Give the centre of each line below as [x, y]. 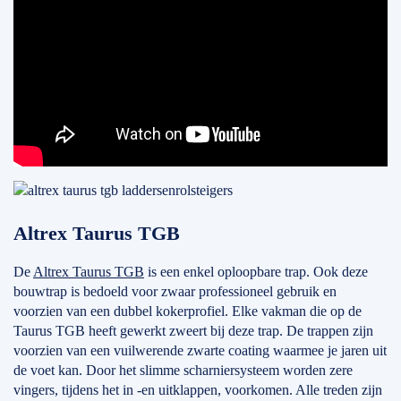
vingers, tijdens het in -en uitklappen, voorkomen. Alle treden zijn [198, 390]
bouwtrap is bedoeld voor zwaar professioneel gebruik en [175, 291]
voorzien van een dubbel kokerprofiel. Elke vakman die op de [188, 311]
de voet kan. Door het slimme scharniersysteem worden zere [183, 370]
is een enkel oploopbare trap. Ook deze [256, 272]
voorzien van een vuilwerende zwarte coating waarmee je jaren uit [200, 350]
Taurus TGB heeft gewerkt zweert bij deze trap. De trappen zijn [193, 331]
